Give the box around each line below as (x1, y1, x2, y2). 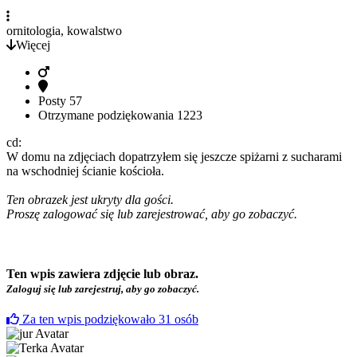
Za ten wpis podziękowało (22, 312, 159, 327)
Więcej (16, 37, 50, 52)
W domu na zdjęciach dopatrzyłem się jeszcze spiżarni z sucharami (6, 149, 342, 163)
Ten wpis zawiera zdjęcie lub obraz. (6, 266, 198, 280)
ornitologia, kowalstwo (6, 23, 122, 37)
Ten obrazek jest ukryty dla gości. (6, 192, 174, 206)
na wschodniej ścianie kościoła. (6, 163, 164, 178)
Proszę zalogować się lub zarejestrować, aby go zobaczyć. (6, 206, 297, 221)
